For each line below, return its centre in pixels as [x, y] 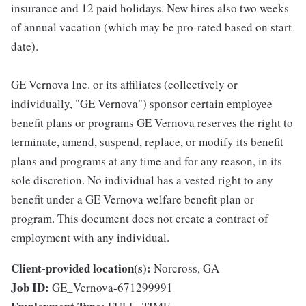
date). [25, 46]
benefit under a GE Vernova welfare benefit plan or [133, 199]
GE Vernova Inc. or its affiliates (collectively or [124, 85]
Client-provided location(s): [81, 268]
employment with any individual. [90, 238]
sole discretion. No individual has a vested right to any [142, 180]
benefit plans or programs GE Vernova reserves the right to [152, 123]
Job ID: [30, 288]
